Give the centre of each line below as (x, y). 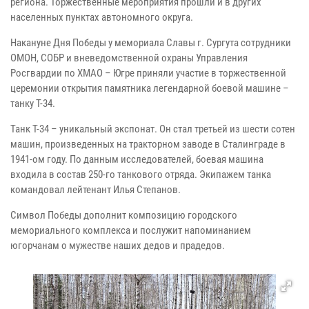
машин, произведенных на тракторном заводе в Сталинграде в (148, 144)
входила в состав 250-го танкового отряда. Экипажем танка (141, 174)
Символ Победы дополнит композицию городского (124, 215)
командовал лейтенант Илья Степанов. (96, 189)
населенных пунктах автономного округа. (102, 17)
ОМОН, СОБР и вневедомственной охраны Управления (129, 58)
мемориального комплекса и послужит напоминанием (131, 230)
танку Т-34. (33, 103)
